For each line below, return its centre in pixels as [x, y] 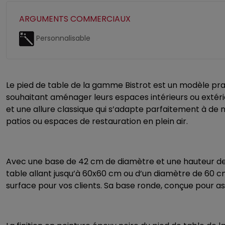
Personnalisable [62, 38]
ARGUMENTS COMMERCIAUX [75, 19]
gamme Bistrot [122, 85]
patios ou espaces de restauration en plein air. [97, 121]
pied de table [43, 85]
